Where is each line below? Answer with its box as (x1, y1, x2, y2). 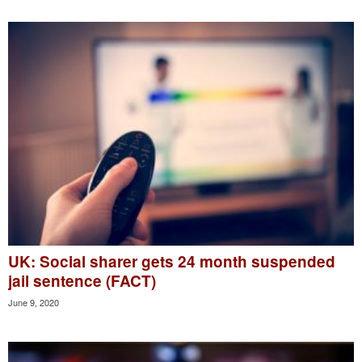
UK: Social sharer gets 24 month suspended (8, 250, 335, 272)
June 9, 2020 (8, 295, 59, 309)
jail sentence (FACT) (8, 269, 156, 292)
